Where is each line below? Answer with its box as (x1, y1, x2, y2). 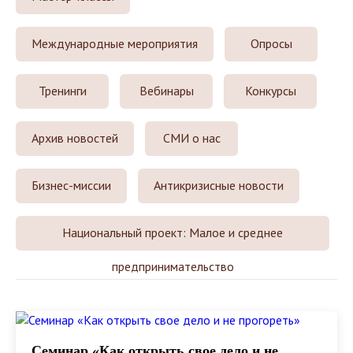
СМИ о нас (162, 129, 221, 146)
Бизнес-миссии (32, 176, 111, 193)
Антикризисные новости (154, 176, 284, 193)
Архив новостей (32, 129, 118, 146)
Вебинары (139, 82, 194, 98)
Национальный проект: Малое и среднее (62, 224, 283, 240)
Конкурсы (244, 82, 296, 98)
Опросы (250, 35, 292, 51)
